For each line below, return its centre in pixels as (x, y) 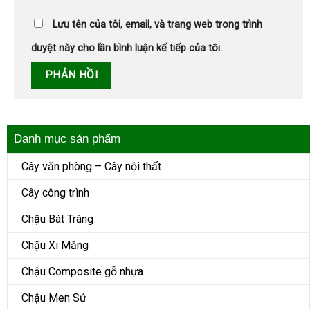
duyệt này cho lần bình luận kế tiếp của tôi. (127, 48)
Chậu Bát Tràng (57, 219)
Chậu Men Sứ (54, 298)
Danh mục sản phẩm (67, 139)
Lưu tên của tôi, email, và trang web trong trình (157, 24)
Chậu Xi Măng (55, 246)
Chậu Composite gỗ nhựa (82, 272)
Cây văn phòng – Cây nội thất (91, 167)
